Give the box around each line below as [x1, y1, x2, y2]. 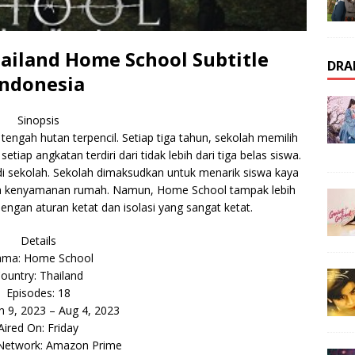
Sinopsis [17, 112, 59, 128]
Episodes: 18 [6, 284, 71, 300]
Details [20, 232, 56, 248]
